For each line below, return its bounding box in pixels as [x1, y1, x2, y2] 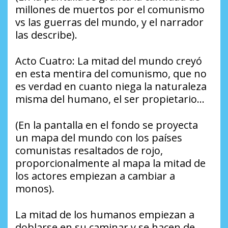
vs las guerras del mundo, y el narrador [15, 15, 204, 29]
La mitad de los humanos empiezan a [15, 207, 194, 221]
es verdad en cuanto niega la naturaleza [15, 79, 207, 93]
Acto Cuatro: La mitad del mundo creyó [15, 53, 202, 68]
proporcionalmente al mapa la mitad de [15, 156, 206, 170]
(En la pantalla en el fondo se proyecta [15, 118, 198, 132]
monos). [15, 181, 54, 195]
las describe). [15, 27, 77, 42]
